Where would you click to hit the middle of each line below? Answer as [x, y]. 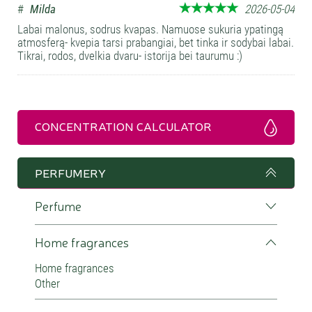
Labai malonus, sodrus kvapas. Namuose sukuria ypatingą [150, 29]
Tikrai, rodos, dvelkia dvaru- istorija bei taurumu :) [130, 56]
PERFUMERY [70, 172]
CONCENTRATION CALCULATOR [123, 126]
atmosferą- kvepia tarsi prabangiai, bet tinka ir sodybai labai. [156, 42]
